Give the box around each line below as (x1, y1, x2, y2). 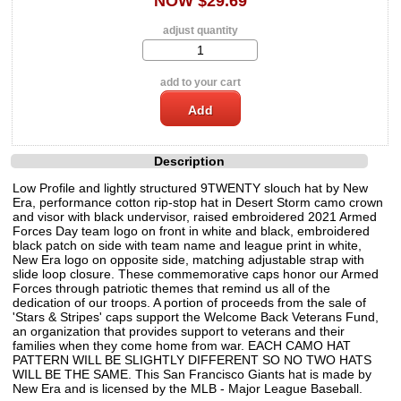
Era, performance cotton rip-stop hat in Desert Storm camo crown (13, 194, 383, 209)
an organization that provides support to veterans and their (13, 323, 345, 338)
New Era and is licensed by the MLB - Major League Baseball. (13, 380, 363, 396)
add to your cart (159, 75, 241, 89)
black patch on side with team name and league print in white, (13, 237, 362, 252)
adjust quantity (162, 23, 238, 37)
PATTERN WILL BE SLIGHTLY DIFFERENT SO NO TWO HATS (13, 352, 371, 367)
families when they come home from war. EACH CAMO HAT (13, 337, 351, 353)
